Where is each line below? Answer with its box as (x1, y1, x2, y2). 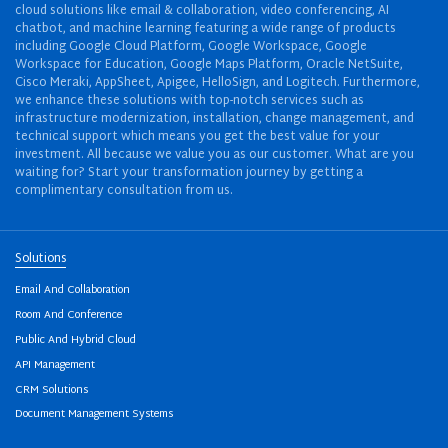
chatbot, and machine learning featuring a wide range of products (15, 17, 396, 40)
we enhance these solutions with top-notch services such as (15, 89, 364, 112)
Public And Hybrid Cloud (15, 330, 136, 350)
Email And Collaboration (15, 281, 130, 301)
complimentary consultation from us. (15, 179, 233, 202)
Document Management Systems (15, 405, 173, 425)
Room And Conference (15, 305, 122, 325)
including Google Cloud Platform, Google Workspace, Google (15, 35, 367, 58)
